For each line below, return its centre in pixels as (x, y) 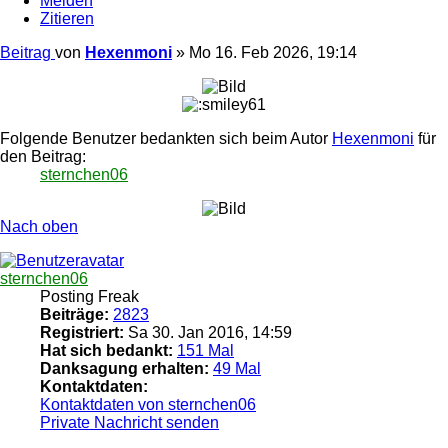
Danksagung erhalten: (124, 368)
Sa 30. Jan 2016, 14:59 (208, 332)
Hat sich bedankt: (106, 350)
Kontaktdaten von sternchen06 (148, 404)
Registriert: (82, 332)
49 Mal (237, 368)
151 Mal (205, 350)
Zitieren (67, 18)
